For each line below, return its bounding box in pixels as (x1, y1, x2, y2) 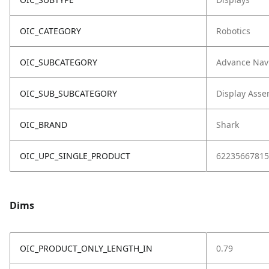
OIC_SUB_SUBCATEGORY (20, 88, 117, 99)
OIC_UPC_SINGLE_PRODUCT (20, 150, 130, 162)
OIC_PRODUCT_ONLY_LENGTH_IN (20, 243, 153, 254)
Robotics (216, 25, 250, 37)
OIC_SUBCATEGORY (20, 56, 97, 68)
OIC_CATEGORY (20, 25, 81, 37)
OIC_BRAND (20, 119, 67, 130)
